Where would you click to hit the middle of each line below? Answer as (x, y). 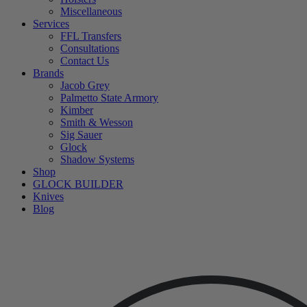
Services (51, 24)
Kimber (77, 110)
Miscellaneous (91, 11)
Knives (48, 196)
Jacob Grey (85, 85)
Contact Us (85, 61)
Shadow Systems (97, 159)
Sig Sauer (81, 135)
